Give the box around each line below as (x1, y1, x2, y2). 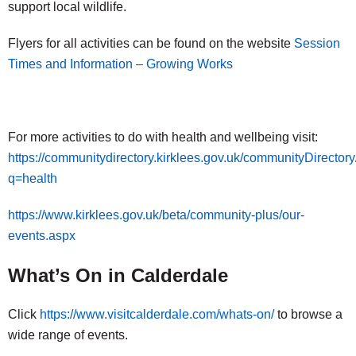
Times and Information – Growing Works (8, 57, 233, 71)
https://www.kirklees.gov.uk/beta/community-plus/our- (8, 208, 304, 222)
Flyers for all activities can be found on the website (8, 37, 294, 50)
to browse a (274, 308, 342, 321)
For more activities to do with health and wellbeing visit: (8, 130, 318, 144)
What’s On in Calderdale (8, 265, 228, 286)
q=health (8, 172, 57, 185)
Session (294, 37, 340, 50)
